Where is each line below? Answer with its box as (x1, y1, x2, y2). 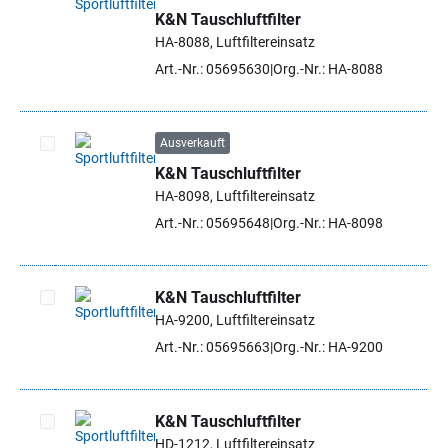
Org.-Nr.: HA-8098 (273, 215, 383, 231)
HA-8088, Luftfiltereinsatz (155, 34, 315, 50)
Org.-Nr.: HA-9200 (273, 339, 383, 355)
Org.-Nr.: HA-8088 (273, 61, 383, 77)
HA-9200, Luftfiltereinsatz (155, 312, 315, 328)
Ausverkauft (160, 136, 225, 150)
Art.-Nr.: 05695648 (155, 215, 270, 231)
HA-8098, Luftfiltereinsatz (155, 188, 315, 204)
